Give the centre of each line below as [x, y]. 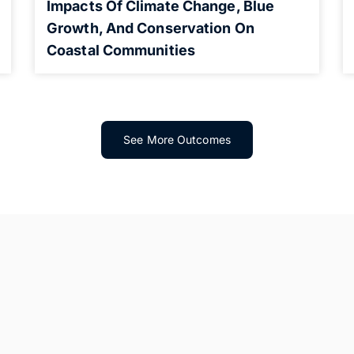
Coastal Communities [121, 50]
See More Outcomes [177, 139]
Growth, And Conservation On [151, 28]
